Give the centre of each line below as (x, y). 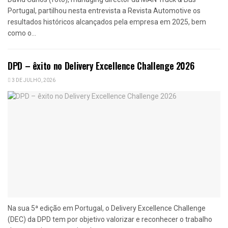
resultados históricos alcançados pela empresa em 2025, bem (107, 22)
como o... (22, 33)
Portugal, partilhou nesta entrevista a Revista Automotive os (104, 11)
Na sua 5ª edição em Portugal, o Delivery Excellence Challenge (107, 208)
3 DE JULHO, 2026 (33, 81)
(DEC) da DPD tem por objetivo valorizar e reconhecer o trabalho (110, 220)
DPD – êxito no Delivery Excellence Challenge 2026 (101, 66)
